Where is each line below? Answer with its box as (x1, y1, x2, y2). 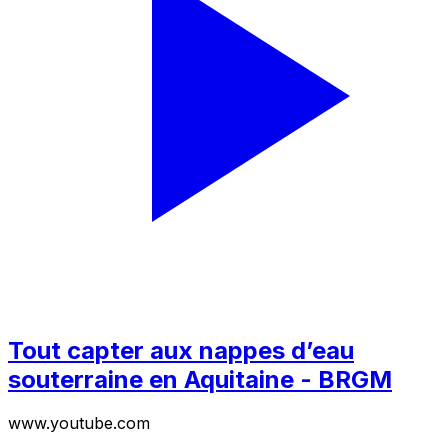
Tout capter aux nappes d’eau (8, 335, 354, 365)
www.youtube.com (8, 413, 150, 434)
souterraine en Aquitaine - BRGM (8, 364, 392, 394)
